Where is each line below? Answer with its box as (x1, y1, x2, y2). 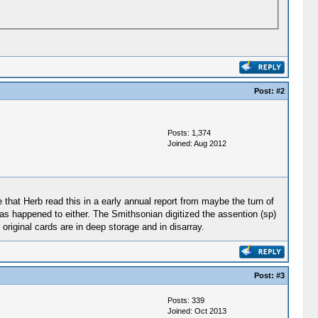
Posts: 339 (167, 296, 204, 305)
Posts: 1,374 (167, 128, 211, 137)
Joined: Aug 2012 (167, 139, 226, 148)
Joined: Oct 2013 (167, 307, 226, 315)
